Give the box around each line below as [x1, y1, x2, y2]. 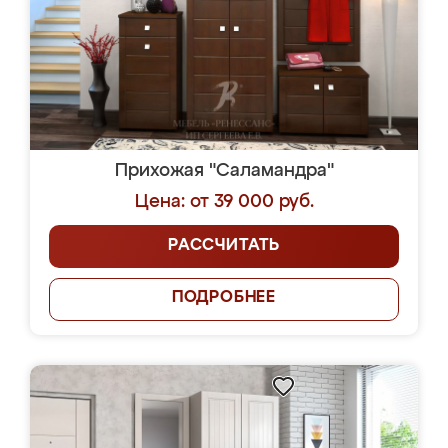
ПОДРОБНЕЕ [171, 290, 277, 306]
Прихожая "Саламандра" [114, 162, 334, 180]
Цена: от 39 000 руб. [134, 193, 314, 211]
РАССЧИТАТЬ [168, 238, 280, 254]
